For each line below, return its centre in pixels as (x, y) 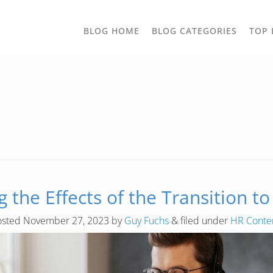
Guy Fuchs (146, 221)
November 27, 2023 (66, 221)
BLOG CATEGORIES (194, 31)
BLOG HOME (112, 31)
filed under (204, 221)
